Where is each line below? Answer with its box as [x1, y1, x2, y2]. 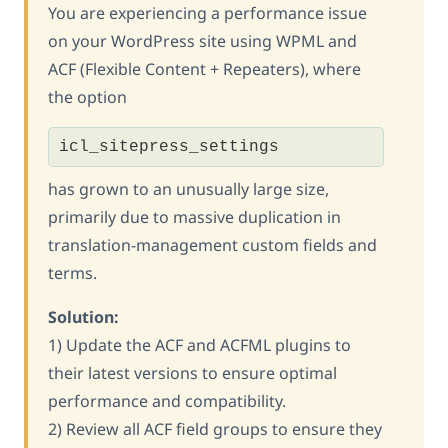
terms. [48, 261, 97, 284]
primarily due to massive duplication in [48, 205, 341, 228]
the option [48, 85, 127, 108]
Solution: [48, 305, 119, 328]
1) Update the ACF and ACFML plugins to [48, 333, 351, 356]
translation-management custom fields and [48, 233, 377, 256]
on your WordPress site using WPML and [48, 29, 357, 52]
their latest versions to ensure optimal [48, 361, 337, 384]
